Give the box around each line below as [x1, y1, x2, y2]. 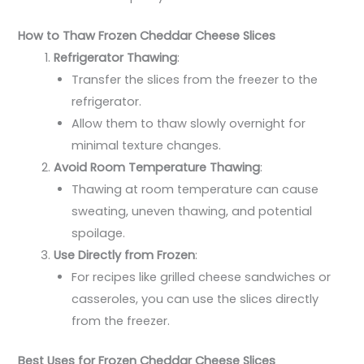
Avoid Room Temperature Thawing [54, 158, 261, 175]
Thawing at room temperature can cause [71, 180, 319, 197]
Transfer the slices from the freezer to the [71, 71, 318, 88]
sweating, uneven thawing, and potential [71, 202, 313, 219]
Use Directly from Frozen [54, 246, 196, 263]
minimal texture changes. [71, 136, 222, 154]
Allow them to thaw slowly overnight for [71, 115, 306, 132]
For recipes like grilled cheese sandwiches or [71, 268, 331, 285]
